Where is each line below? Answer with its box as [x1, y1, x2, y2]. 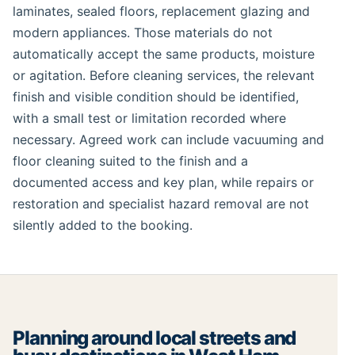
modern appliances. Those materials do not [13, 24, 273, 40]
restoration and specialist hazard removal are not [13, 195, 309, 212]
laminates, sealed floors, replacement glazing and [13, 2, 310, 19]
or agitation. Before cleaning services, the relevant [13, 67, 315, 83]
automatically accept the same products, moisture [13, 45, 315, 62]
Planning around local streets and [13, 326, 296, 349]
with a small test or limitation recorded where [13, 109, 286, 126]
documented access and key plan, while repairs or [13, 174, 314, 190]
